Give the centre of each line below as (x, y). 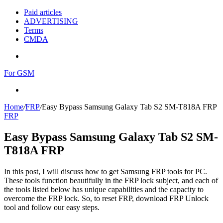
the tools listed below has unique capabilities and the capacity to (104, 189)
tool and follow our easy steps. (52, 207)
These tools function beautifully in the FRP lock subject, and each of (111, 180)
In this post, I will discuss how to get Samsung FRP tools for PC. (106, 171)
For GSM (19, 73)
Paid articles (43, 12)
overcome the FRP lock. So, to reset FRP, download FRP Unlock (106, 198)
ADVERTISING (51, 21)
